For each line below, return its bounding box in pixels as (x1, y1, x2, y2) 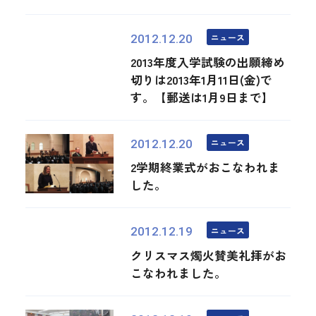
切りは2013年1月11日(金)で (130, 71, 273, 88)
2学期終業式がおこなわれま (130, 159, 281, 176)
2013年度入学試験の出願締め (130, 53, 286, 71)
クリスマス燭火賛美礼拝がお (130, 246, 287, 264)
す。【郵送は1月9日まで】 (130, 88, 274, 106)
